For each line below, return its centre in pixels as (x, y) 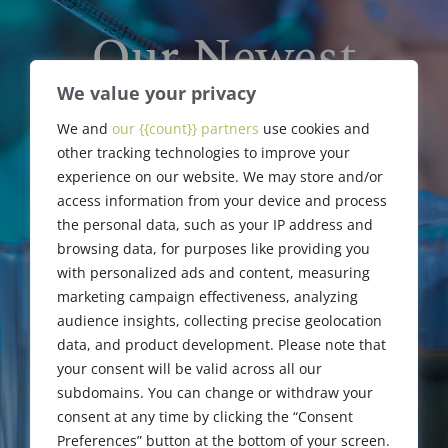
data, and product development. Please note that (221, 344)
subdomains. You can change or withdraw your (215, 392)
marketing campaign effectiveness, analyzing (207, 296)
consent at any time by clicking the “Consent (205, 416)
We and (84, 128)
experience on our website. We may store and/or (220, 176)
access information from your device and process (222, 200)
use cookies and (314, 128)
